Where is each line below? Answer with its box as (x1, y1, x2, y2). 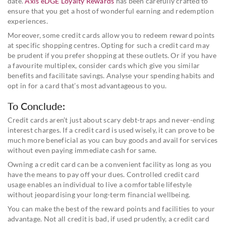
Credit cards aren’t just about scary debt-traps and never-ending (8, 115, 215, 124)
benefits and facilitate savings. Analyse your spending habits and (8, 71, 215, 80)
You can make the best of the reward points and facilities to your (8, 204, 215, 213)
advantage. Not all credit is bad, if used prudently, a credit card (8, 214, 209, 223)
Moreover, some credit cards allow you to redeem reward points (8, 30, 215, 39)
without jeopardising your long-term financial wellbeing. (8, 190, 191, 199)
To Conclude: (8, 99, 65, 112)
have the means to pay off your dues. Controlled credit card (8, 169, 200, 179)
